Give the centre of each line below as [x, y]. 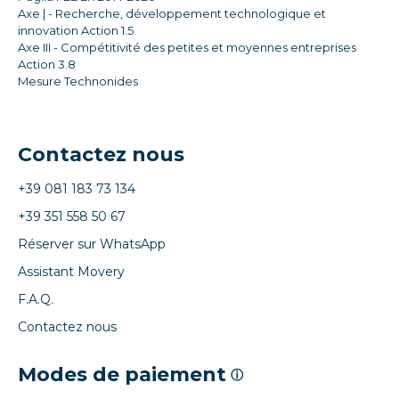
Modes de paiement [122, 375]
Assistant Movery [71, 272]
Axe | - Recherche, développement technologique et [172, 14]
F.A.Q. [36, 300]
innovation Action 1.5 [76, 31]
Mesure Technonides [78, 81]
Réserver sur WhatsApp [92, 244]
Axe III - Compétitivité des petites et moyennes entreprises [187, 48]
